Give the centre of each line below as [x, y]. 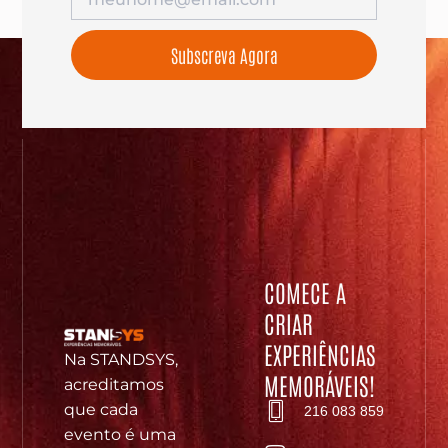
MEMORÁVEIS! [320, 384]
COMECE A [305, 291]
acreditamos [113, 384]
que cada [100, 409]
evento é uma [119, 434]
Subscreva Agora [224, 54]
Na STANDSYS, [120, 359]
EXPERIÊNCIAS [320, 353]
